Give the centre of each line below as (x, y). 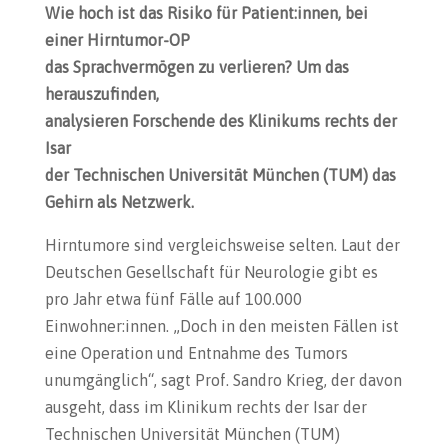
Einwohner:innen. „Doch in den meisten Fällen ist (221, 326)
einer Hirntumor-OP (117, 40)
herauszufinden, (101, 94)
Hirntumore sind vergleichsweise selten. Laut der (222, 245)
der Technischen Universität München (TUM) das (220, 175)
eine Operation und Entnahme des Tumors (196, 353)
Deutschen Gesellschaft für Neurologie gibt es (211, 272)
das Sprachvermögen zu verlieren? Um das (196, 67)
